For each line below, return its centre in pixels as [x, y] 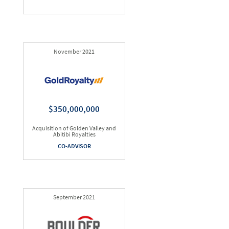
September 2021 [74, 197]
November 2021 [74, 51]
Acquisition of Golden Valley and [74, 128]
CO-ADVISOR [74, 146]
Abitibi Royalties [74, 134]
